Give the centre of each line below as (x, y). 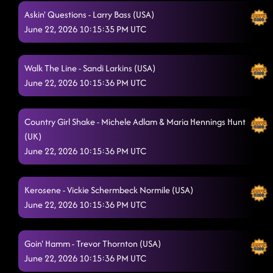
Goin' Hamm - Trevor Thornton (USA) (93, 243)
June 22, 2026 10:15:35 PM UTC (85, 29)
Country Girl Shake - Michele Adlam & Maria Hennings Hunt (135, 122)
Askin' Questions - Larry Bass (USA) (89, 14)
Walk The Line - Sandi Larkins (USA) (90, 68)
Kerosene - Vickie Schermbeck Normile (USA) (109, 190)
